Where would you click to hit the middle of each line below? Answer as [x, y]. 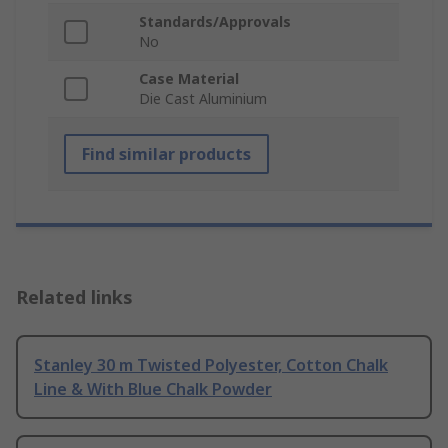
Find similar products [166, 154]
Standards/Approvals [215, 22]
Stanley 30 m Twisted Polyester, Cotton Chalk [211, 365]
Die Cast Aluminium [203, 99]
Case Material [189, 79]
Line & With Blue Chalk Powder [153, 389]
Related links [74, 297]
